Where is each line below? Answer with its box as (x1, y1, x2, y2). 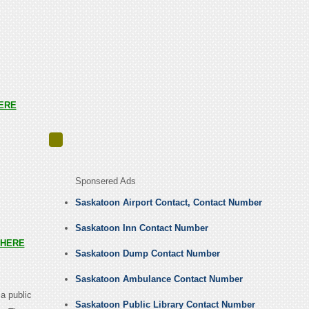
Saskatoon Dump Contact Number (74, 248, 220, 259)
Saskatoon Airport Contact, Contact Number (74, 197, 262, 208)
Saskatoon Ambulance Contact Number (74, 274, 243, 285)
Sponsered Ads (74, 176, 136, 187)
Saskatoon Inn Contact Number (74, 223, 208, 234)
